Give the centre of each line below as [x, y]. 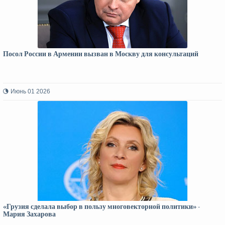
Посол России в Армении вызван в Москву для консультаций [101, 54]
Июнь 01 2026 [30, 91]
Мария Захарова [29, 214]
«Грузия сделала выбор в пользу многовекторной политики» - [101, 207]
